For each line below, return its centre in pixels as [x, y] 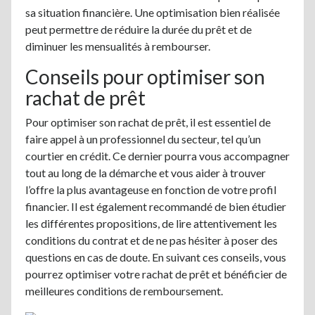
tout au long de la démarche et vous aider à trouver [146, 172]
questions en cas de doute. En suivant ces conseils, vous [156, 257]
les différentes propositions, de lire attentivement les [151, 223]
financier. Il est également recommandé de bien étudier [156, 206]
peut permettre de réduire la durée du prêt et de [139, 29]
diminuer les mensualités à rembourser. [118, 46]
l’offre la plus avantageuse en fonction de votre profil [151, 189]
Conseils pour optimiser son [145, 76]
